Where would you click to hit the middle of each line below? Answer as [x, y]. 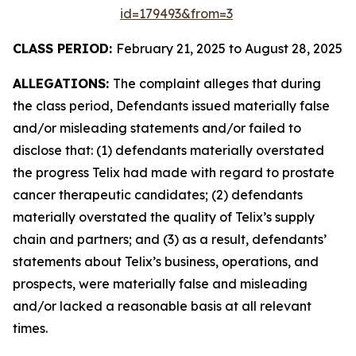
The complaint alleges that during [217, 83]
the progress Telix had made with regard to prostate [174, 172]
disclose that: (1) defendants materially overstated [168, 150]
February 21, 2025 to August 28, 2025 [229, 48]
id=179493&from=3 [176, 14]
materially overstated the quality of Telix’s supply [164, 217]
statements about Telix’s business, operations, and [166, 261]
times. [30, 328]
